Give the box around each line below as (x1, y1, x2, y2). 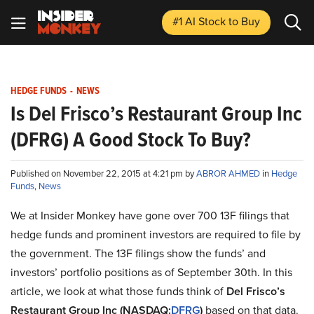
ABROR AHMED (196, 167, 262, 180)
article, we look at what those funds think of (11, 283, 224, 299)
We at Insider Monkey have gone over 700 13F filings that (11, 207, 289, 224)
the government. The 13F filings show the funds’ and (11, 245, 266, 261)
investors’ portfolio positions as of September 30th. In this (11, 264, 292, 280)
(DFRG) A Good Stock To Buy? (11, 124, 251, 155)
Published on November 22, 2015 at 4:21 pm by (11, 167, 196, 180)
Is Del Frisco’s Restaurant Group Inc (11, 98, 302, 129)
